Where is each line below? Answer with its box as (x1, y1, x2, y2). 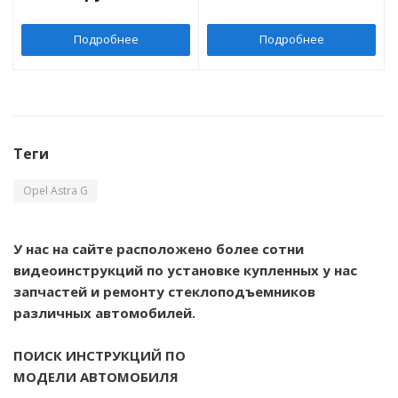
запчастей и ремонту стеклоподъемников (13, 282, 315, 300)
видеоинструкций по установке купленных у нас (13, 260, 357, 279)
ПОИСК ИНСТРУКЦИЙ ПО (13, 346, 186, 364)
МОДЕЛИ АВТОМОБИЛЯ (13, 367, 179, 386)
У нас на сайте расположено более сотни (13, 239, 304, 258)
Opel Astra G (23, 182, 88, 198)
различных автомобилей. (13, 303, 195, 322)
